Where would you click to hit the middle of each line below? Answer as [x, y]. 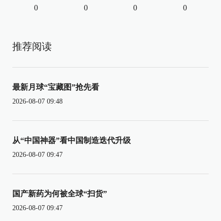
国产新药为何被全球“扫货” [60, 193]
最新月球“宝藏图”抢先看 [56, 87]
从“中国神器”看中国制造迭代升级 [72, 140]
